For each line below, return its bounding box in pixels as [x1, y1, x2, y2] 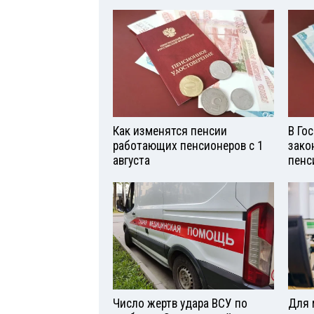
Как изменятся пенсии [113, 124, 227, 138]
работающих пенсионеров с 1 [113, 139, 264, 153]
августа [113, 153, 150, 168]
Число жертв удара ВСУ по [113, 296, 247, 310]
